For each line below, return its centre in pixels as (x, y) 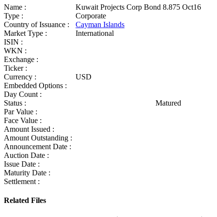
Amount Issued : (29, 129)
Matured (168, 103)
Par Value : (21, 112)
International (95, 33)
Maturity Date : (27, 173)
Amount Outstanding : (38, 138)
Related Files (25, 201)
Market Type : (25, 33)
